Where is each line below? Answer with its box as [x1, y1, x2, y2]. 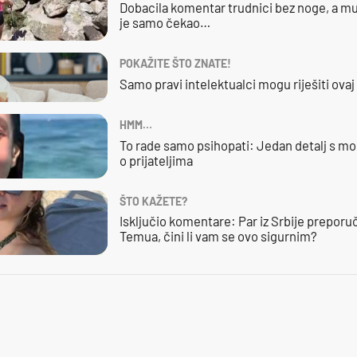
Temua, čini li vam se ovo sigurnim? [119, 228, 317, 245]
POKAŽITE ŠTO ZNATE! [119, 57, 231, 71]
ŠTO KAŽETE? [119, 194, 187, 208]
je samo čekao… [119, 14, 210, 31]
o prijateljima [119, 151, 193, 168]
